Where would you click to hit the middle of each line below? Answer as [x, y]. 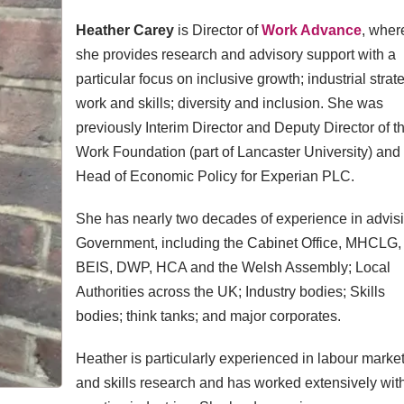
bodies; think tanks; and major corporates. [208, 316]
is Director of [218, 30]
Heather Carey [125, 30]
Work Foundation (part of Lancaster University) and [238, 152]
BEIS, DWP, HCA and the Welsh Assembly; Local [233, 267]
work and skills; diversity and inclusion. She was [230, 103]
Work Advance [312, 30]
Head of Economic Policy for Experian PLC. [215, 176]
